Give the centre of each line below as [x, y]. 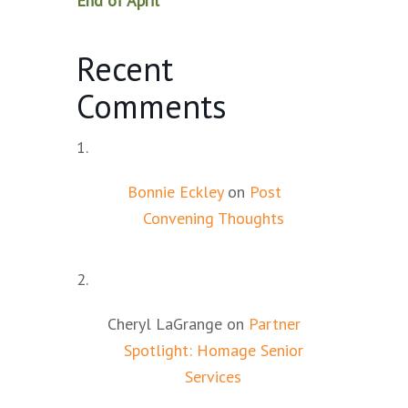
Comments [152, 106]
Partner [275, 323]
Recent [125, 68]
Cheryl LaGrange [165, 323]
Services [213, 376]
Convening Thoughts [213, 218]
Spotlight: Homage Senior [213, 350]
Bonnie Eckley [175, 191]
